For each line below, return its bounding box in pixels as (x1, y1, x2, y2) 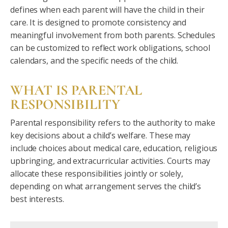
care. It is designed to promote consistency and (10, 17, 187, 28)
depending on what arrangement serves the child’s (10, 181, 202, 192)
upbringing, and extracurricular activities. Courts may (10, 155, 210, 166)
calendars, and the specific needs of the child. (10, 55, 179, 66)
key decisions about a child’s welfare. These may (10, 130, 191, 141)
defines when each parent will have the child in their (10, 4, 205, 15)
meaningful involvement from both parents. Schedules (10, 30, 215, 41)
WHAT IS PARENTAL (10, 81, 142, 99)
